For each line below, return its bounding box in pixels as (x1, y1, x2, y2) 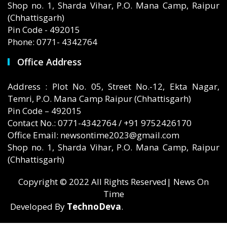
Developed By (10, 201, 67, 212)
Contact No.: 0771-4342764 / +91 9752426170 (8, 117, 192, 129)
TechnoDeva (67, 201, 121, 212)
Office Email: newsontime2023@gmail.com (8, 129, 179, 141)
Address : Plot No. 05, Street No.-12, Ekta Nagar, (8, 81, 219, 92)
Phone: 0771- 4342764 (8, 36, 97, 48)
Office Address (17, 56, 82, 68)
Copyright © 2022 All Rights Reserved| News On (18, 176, 209, 187)
